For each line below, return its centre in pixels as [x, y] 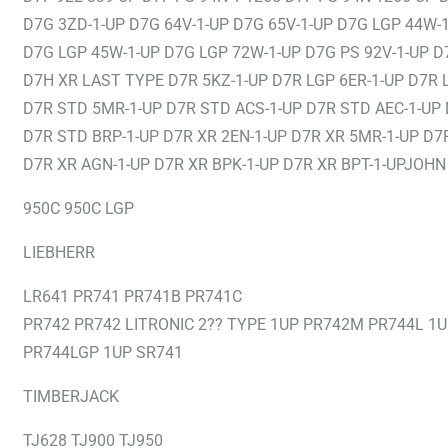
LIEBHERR [59, 253]
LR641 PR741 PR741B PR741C [132, 297]
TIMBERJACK [71, 397]
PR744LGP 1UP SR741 [103, 353]
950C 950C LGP [78, 209]
